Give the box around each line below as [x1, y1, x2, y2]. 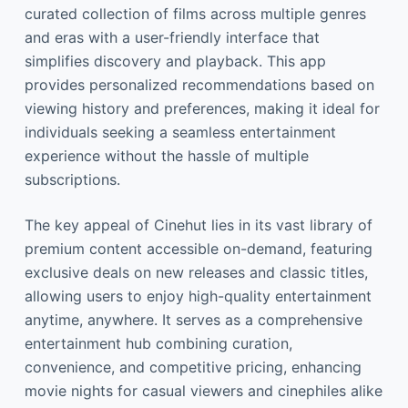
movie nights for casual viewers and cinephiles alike [24, 382, 382, 400]
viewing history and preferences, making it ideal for [24, 99, 380, 117]
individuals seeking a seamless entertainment [24, 123, 336, 141]
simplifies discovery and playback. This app [24, 52, 326, 70]
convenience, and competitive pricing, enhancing [24, 358, 362, 376]
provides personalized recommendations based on [24, 76, 374, 94]
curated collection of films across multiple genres [24, 5, 366, 23]
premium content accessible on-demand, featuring [24, 240, 372, 258]
